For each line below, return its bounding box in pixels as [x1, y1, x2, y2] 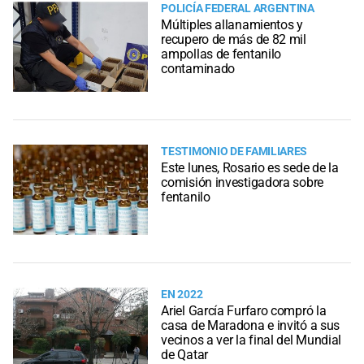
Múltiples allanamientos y [161, 17, 303, 33]
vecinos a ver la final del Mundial [161, 331, 342, 348]
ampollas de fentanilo [161, 46, 282, 63]
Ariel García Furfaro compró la [161, 302, 327, 318]
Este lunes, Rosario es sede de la [161, 160, 339, 176]
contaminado [161, 61, 236, 77]
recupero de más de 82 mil [161, 32, 306, 48]
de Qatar [161, 346, 208, 362]
